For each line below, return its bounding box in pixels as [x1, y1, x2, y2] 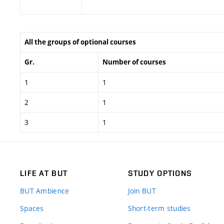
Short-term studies [127, 203, 191, 213]
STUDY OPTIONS [127, 168, 192, 178]
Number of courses [102, 57, 166, 66]
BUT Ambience [20, 186, 69, 195]
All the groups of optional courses [24, 37, 136, 46]
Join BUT [127, 186, 156, 195]
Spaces [20, 203, 44, 213]
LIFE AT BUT [20, 168, 68, 178]
